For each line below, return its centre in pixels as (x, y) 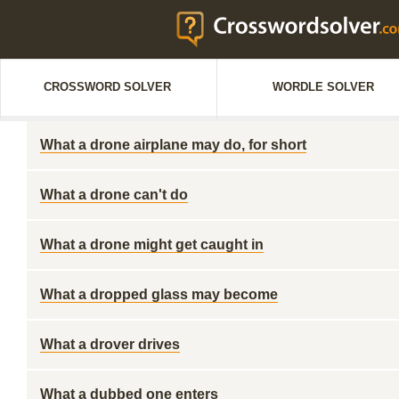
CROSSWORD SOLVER (107, 87)
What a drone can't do (114, 195)
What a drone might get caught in (152, 244)
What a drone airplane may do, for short (173, 145)
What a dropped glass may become (159, 294)
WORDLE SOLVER (323, 87)
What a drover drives (110, 344)
